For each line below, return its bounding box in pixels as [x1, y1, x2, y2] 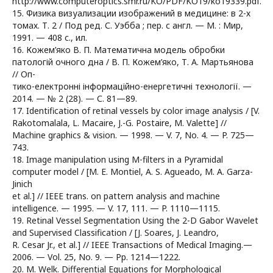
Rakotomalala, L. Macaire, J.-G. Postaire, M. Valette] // [12, 117, 227, 129]
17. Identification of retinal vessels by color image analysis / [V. [12, 105, 260, 116]
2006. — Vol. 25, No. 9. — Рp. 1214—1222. [12, 251, 180, 263]
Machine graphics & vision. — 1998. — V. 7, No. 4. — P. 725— [12, 129, 254, 141]
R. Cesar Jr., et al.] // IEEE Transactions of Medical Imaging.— [12, 239, 252, 250]
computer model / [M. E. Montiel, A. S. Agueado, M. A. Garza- [12, 166, 253, 177]
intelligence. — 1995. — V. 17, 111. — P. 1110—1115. [12, 202, 220, 214]
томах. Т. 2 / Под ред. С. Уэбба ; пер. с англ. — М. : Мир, [12, 19, 243, 31]
